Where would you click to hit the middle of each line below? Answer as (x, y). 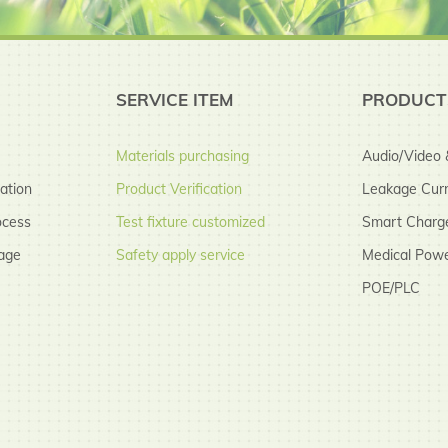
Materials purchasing (182, 155)
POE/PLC (391, 287)
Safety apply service (180, 254)
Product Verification (179, 188)
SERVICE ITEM (174, 99)
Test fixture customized (190, 221)
